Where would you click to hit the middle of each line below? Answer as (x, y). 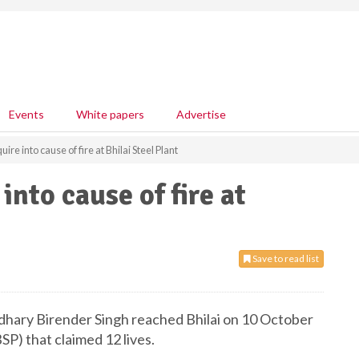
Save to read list (285, 258)
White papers (110, 114)
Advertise (201, 114)
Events (26, 114)
